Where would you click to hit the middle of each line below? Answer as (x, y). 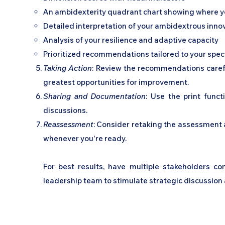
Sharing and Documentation (95, 96)
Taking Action (68, 68)
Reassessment (68, 124)
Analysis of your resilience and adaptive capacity (131, 40)
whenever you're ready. (85, 138)
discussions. (65, 110)
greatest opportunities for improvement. (116, 82)
